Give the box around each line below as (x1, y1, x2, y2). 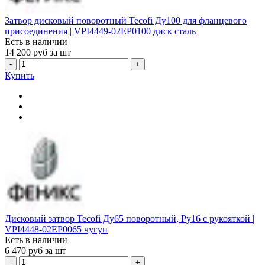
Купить (5, 70, 34, 80)
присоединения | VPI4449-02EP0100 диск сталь (5, 25, 196, 36)
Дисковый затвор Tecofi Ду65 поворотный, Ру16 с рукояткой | (5, 214, 254, 224)
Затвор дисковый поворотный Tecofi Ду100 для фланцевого (5, 15, 247, 25)
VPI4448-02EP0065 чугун (5, 224, 108, 235)
